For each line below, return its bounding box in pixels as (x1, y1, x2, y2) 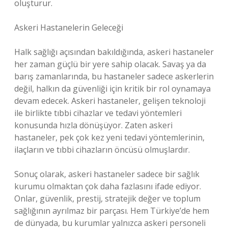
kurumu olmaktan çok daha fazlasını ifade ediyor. (14, 181, 201, 192)
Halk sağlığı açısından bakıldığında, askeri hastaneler (14, 46, 214, 58)
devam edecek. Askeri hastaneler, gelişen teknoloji (14, 95, 206, 106)
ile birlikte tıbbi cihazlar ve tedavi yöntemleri (14, 107, 182, 119)
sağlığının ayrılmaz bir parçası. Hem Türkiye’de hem (14, 205, 209, 216)
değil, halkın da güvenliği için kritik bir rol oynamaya (14, 83, 211, 94)
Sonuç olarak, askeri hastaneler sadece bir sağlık (14, 168, 199, 180)
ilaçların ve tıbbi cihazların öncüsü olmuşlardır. (14, 144, 190, 155)
